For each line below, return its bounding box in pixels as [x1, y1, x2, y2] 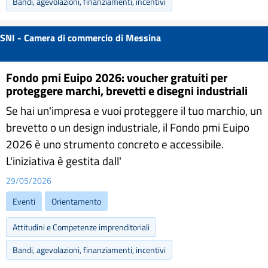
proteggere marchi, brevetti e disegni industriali [6, 81, 248, 100]
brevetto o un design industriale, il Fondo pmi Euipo [6, 118, 249, 136]
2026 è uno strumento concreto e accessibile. [6, 135, 224, 153]
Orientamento [51, 195, 101, 208]
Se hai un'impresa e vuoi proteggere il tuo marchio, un [6, 102, 262, 119]
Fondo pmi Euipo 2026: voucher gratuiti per [6, 68, 227, 87]
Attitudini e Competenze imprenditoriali [13, 221, 150, 233]
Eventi [13, 195, 35, 208]
